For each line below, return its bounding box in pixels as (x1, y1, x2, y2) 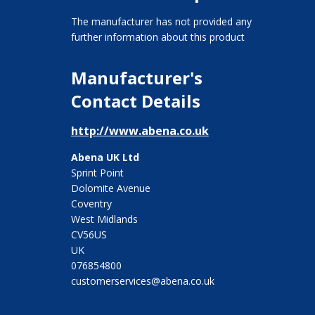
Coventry (70, 196, 112, 210)
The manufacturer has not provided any (70, 14, 252, 28)
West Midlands (70, 212, 138, 226)
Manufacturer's (70, 65, 202, 89)
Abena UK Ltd (70, 150, 139, 164)
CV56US (70, 227, 107, 241)
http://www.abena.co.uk (70, 122, 209, 139)
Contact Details (70, 89, 200, 112)
